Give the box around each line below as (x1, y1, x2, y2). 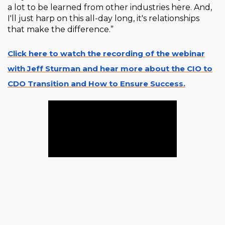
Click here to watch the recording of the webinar (8, 49, 205, 59)
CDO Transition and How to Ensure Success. (8, 79, 185, 89)
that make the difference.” (8, 25, 114, 35)
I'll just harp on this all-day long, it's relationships (8, 14, 199, 24)
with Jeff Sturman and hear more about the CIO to (8, 64, 212, 74)
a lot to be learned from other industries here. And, (8, 3, 212, 13)
